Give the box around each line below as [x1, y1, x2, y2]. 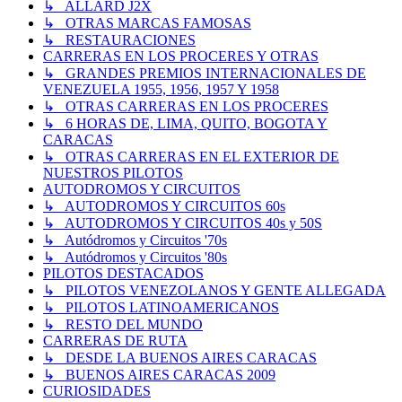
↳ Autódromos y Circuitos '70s [43, 232, 227, 249]
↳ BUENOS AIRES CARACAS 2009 [43, 367, 275, 383]
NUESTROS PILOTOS [43, 165, 183, 181]
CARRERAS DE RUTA [43, 333, 188, 349]
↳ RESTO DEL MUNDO [43, 317, 203, 333]
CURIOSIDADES [43, 383, 151, 399]
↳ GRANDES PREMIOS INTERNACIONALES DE [43, 66, 366, 82]
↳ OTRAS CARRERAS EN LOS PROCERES [43, 99, 328, 115]
